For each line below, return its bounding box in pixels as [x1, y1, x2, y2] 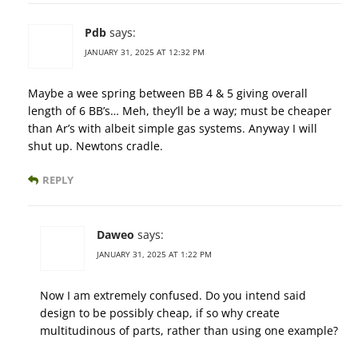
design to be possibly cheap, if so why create [40, 305, 280, 321]
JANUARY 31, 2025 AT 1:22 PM [97, 249, 212, 261]
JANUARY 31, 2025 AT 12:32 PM [85, 46, 205, 58]
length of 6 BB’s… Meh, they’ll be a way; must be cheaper [28, 103, 332, 119]
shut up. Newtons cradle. [28, 138, 163, 154]
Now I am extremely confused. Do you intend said [40, 288, 306, 304]
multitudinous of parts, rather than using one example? [40, 323, 338, 339]
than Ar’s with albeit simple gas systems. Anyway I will [28, 121, 317, 137]
